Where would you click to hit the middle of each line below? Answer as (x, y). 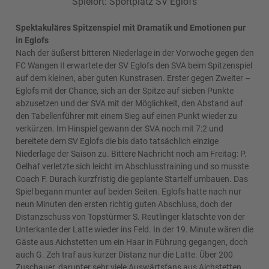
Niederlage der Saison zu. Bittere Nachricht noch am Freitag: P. (131, 154)
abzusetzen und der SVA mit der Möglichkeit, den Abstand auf (129, 103)
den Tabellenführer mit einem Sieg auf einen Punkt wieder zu (126, 116)
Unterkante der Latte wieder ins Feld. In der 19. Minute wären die (134, 229)
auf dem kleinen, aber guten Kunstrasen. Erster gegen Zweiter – (133, 78)
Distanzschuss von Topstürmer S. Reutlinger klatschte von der (130, 217)
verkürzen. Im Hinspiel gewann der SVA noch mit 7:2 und (119, 128)
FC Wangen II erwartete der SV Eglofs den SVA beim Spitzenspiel (134, 65)
